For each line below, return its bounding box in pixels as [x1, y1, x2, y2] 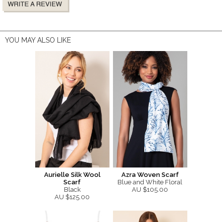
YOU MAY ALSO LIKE [5, 36, 71, 44]
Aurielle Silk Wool [44, 170, 101, 178]
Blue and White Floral [117, 178, 182, 186]
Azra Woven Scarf [121, 170, 179, 178]
